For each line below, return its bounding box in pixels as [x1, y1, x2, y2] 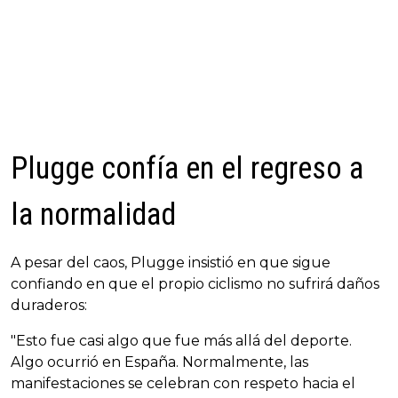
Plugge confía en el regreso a [11, 150, 363, 187]
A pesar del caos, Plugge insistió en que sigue [11, 254, 330, 272]
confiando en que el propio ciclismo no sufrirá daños [11, 275, 379, 293]
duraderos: [11, 297, 87, 314]
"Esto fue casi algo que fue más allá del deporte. [11, 332, 352, 350]
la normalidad [11, 196, 176, 234]
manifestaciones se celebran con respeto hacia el [11, 375, 355, 393]
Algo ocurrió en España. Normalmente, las [11, 354, 308, 371]
